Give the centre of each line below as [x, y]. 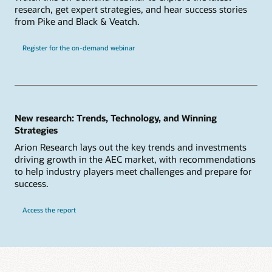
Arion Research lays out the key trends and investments [131, 147]
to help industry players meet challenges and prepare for [133, 171]
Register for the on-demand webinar [78, 47]
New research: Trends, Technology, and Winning [116, 118]
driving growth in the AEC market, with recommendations [135, 159]
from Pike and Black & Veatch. [77, 21]
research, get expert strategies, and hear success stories [131, 9]
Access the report [49, 209]
